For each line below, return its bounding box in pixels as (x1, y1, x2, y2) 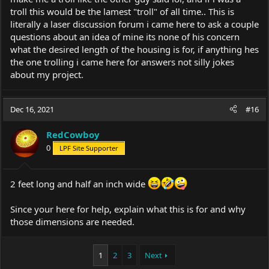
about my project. (10, 68, 83, 80)
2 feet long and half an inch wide (10, 178, 148, 190)
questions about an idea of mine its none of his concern (10, 30, 240, 43)
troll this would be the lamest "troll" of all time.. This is (10, 5, 234, 17)
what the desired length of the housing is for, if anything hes (10, 43, 259, 55)
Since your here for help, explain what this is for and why (10, 203, 246, 216)
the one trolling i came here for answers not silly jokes (10, 55, 234, 68)
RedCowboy (46, 128, 100, 141)
